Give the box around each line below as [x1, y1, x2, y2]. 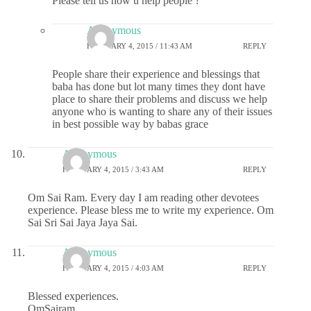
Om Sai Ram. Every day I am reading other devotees [28, 192, 259, 204]
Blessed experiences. [28, 290, 119, 303]
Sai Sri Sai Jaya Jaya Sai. [28, 217, 137, 229]
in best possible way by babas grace [52, 118, 208, 131]
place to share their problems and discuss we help [52, 93, 267, 106]
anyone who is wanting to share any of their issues [52, 106, 272, 118]
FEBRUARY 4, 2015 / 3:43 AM [62, 165, 164, 174]
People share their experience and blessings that [52, 68, 260, 81]
